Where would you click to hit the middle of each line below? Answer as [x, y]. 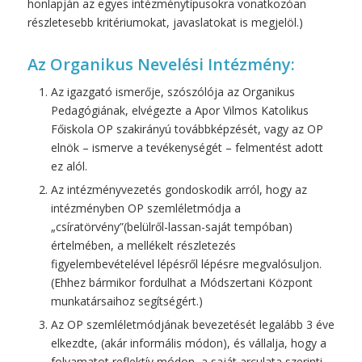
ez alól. [69, 166]
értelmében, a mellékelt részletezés [143, 245]
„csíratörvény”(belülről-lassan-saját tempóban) [171, 226]
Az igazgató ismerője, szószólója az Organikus [173, 91]
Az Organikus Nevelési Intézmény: [161, 64]
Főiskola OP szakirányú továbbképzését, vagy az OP [187, 128]
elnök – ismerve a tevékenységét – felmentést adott [187, 147]
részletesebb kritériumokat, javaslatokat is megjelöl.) [165, 22]
